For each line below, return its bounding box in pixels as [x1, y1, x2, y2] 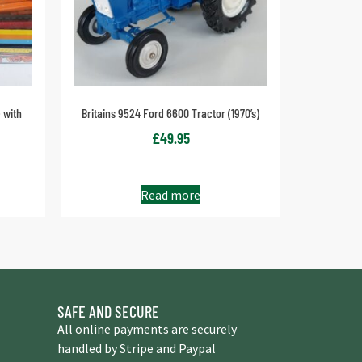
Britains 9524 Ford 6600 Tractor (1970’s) [82, 104, 259, 120]
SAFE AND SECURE [57, 301, 159, 322]
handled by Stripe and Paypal [57, 340, 216, 357]
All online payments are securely [57, 321, 237, 338]
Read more [141, 187, 200, 204]
